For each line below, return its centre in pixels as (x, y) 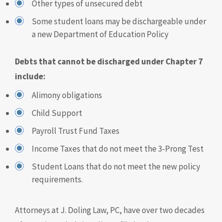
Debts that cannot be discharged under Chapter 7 (109, 61)
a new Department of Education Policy (100, 34)
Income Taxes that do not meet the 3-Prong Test (118, 149)
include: (30, 76)
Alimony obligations (67, 95)
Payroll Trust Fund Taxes (76, 131)
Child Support (57, 113)
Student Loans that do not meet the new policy (116, 166)
